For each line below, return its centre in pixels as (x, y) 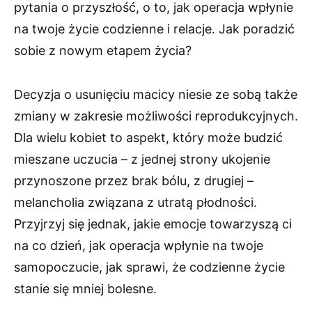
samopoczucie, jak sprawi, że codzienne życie (149, 267)
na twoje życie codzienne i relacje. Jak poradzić (154, 29)
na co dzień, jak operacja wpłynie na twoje (139, 246)
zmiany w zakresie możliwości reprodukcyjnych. (156, 116)
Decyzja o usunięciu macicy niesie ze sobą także (156, 95)
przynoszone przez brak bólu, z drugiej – (134, 181)
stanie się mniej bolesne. (85, 289)
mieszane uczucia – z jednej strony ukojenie (142, 159)
